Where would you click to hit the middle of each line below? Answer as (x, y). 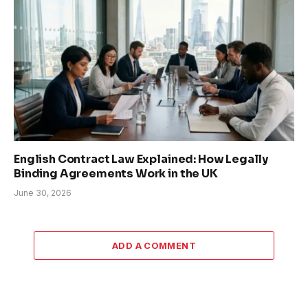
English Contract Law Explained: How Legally (141, 159)
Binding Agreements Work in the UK (116, 174)
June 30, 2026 (43, 193)
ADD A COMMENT (154, 246)
